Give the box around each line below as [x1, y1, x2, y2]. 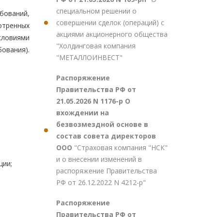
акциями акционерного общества [56, 30, 168, 39]
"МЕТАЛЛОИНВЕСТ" [56, 53, 123, 62]
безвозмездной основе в [56, 120, 148, 129]
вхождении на [56, 108, 109, 117]
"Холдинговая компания [56, 41, 136, 50]
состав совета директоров [56, 131, 156, 140]
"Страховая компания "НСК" [74, 143, 168, 152]
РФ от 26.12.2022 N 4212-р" [56, 178, 146, 187]
